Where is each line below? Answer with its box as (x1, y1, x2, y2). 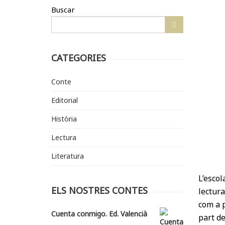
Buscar (51, 5, 75, 15)
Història (51, 114, 77, 124)
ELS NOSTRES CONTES (51, 184, 148, 197)
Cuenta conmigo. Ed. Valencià (51, 209, 147, 219)
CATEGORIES (51, 52, 106, 64)
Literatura (51, 151, 84, 161)
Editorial (51, 95, 78, 105)
